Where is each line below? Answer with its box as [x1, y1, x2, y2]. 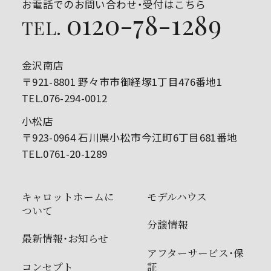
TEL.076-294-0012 [21, 91, 108, 106]
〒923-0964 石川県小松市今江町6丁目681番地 [21, 130, 238, 145]
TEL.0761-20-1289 [21, 146, 108, 162]
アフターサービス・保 [146, 246, 244, 261]
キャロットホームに [21, 189, 114, 204]
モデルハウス [146, 189, 207, 204]
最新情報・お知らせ [21, 231, 108, 246]
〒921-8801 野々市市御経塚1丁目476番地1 [21, 74, 223, 90]
